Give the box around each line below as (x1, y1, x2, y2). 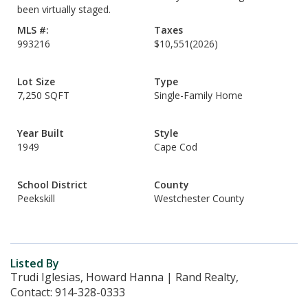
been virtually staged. (17, 3, 111, 16)
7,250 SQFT (17, 89, 69, 102)
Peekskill (17, 192, 55, 205)
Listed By (10, 256, 59, 271)
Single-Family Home (154, 89, 243, 102)
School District (17, 178, 87, 191)
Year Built (17, 126, 64, 140)
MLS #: (17, 23, 49, 36)
